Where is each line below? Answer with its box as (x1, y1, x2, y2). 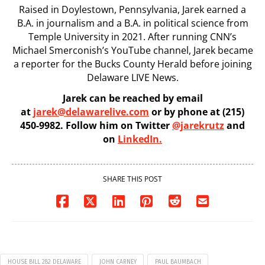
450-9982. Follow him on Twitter (20, 118, 172, 132)
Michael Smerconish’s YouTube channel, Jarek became (12, 43, 253, 57)
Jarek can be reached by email (62, 91, 203, 105)
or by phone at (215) (149, 105, 244, 118)
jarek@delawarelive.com (33, 105, 149, 118)
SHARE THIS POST (103, 173, 162, 184)
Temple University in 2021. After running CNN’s (28, 30, 237, 43)
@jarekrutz (172, 118, 224, 132)
